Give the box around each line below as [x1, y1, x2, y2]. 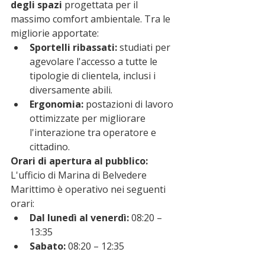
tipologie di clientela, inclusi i [30, 69, 158, 82]
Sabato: [30, 240, 66, 253]
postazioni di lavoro [83, 98, 176, 111]
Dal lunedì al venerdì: [30, 211, 129, 224]
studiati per [117, 41, 173, 54]
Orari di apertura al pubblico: [11, 154, 148, 167]
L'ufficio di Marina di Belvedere [11, 169, 149, 182]
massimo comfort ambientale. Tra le [11, 12, 173, 25]
